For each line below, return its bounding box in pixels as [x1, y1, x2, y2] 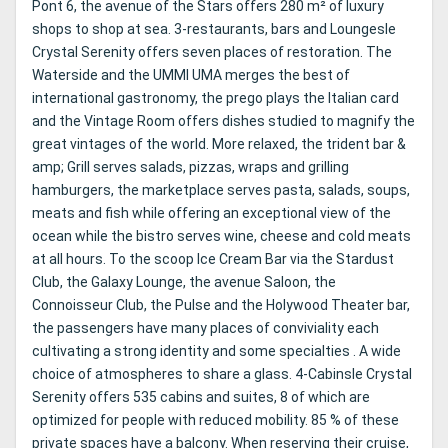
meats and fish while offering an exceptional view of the [32, 205, 391, 222]
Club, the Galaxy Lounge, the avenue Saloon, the [32, 274, 336, 291]
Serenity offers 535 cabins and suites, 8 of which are [32, 389, 370, 406]
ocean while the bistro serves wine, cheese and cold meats [32, 228, 411, 245]
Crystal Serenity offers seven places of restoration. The [32, 44, 392, 61]
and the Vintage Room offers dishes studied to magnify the [32, 113, 415, 130]
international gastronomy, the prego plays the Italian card [32, 90, 399, 107]
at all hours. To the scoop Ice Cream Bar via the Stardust [32, 251, 394, 268]
